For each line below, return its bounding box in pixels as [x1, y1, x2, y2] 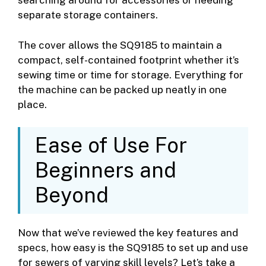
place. [18, 98, 47, 110]
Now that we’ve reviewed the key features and [18, 227, 238, 239]
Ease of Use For [35, 133, 187, 158]
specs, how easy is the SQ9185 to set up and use [18, 242, 248, 254]
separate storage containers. [18, 9, 158, 21]
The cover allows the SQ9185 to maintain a [18, 39, 222, 51]
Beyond [35, 183, 109, 208]
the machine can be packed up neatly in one [18, 83, 227, 96]
